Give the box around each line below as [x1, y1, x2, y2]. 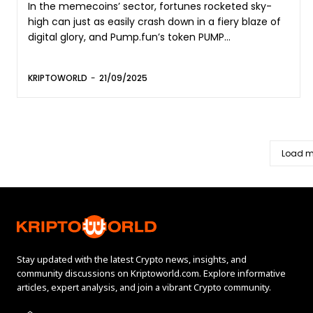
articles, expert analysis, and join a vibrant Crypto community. [17, 280, 271, 293]
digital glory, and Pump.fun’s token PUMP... [28, 29, 231, 44]
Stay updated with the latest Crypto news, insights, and [17, 252, 247, 265]
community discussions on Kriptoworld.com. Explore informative [17, 266, 286, 279]
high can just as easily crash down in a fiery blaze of [28, 14, 281, 29]
